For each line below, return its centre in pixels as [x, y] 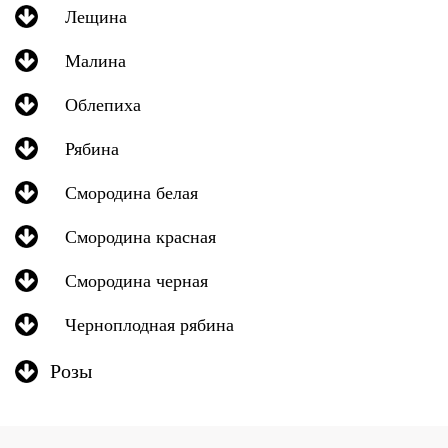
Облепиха [103, 104]
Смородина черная [136, 280]
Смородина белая [131, 192]
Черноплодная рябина [149, 324]
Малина [95, 60]
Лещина [96, 16]
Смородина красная [140, 236]
